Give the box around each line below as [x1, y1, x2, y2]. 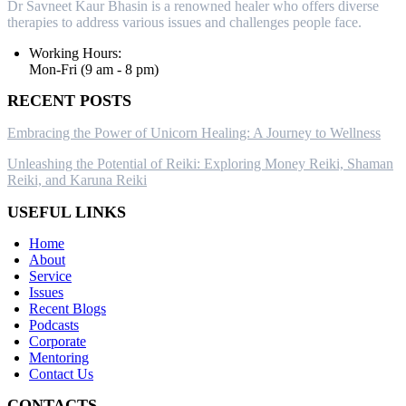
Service [29, 267, 72, 284]
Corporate [29, 333, 86, 349]
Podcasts [29, 316, 79, 333]
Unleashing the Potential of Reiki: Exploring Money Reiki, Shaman [7, 155, 393, 171]
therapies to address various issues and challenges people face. [7, 14, 362, 30]
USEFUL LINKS [7, 202, 126, 221]
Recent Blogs [29, 300, 106, 316]
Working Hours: [29, 44, 121, 61]
